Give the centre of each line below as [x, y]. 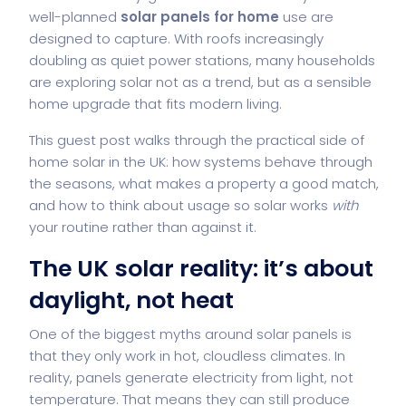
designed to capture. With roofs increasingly [176, 38]
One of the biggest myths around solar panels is [190, 333]
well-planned [75, 16]
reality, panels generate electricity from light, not [191, 377]
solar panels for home [200, 16]
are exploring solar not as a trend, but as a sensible [200, 82]
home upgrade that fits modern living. [155, 103]
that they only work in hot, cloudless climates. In [187, 355]
